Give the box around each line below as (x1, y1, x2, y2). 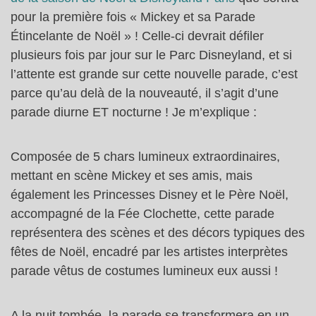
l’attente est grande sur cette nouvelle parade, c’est (11, 66, 298, 81)
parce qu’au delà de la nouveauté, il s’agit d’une (11, 85, 279, 100)
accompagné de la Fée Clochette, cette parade (11, 206, 274, 221)
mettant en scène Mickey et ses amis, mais (11, 168, 253, 183)
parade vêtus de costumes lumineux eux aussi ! (11, 263, 278, 278)
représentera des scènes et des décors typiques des (11, 225, 305, 240)
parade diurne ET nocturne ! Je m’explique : (11, 104, 257, 119)
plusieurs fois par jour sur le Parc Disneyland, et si (11, 47, 292, 62)
